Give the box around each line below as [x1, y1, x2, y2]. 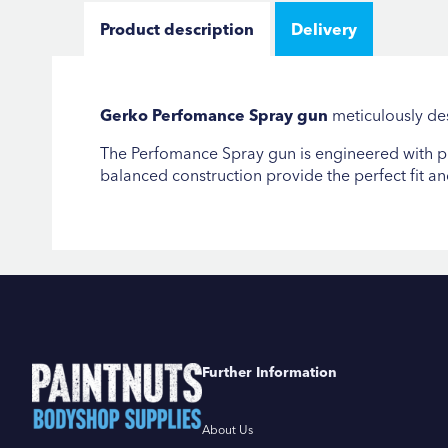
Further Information [202, 362, 337, 381]
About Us [202, 421, 253, 437]
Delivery [291, 18, 357, 39]
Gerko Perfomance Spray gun [100, 104, 328, 125]
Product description [100, 18, 254, 39]
